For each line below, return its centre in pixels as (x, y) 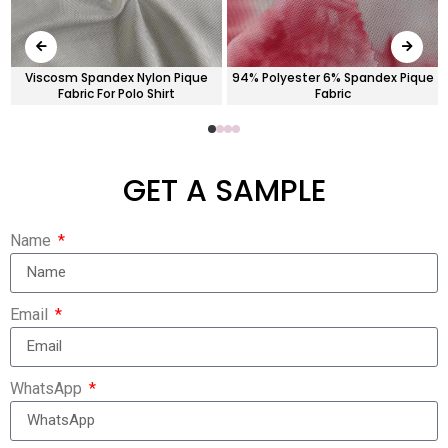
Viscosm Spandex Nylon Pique (116, 77)
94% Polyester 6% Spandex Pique (332, 77)
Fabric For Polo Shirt (116, 93)
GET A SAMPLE (224, 190)
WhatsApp (48, 388)
